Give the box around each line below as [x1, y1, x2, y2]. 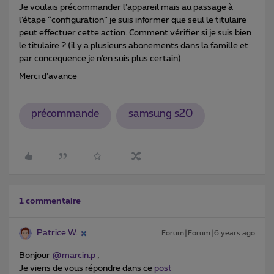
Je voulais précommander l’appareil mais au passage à [19, 2, 233, 12]
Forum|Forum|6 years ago [161, 229, 255, 237]
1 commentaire [19, 197, 81, 206]
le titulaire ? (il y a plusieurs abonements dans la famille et [19, 41, 248, 50]
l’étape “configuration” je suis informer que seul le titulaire [19, 15, 246, 24]
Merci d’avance [19, 72, 77, 81]
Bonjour [19, 251, 52, 261]
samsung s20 [128, 109, 193, 119]
